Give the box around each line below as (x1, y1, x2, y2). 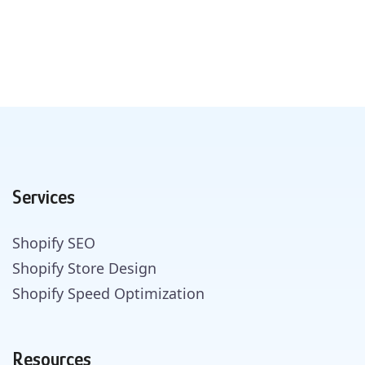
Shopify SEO (12, 232, 95, 253)
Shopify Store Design (12, 257, 156, 278)
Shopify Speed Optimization (12, 283, 204, 303)
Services (12, 185, 75, 208)
